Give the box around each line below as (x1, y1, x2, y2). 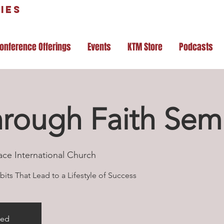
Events (87, 40, 111, 53)
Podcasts (179, 40, 213, 53)
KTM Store (127, 40, 162, 53)
